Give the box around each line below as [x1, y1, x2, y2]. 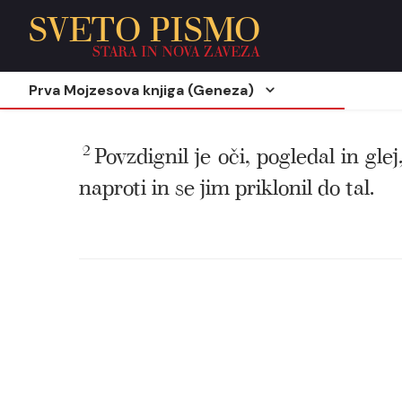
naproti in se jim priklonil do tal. [79, 170, 374, 201]
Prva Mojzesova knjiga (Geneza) [29, 80, 254, 100]
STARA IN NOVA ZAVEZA [92, 39, 260, 61]
